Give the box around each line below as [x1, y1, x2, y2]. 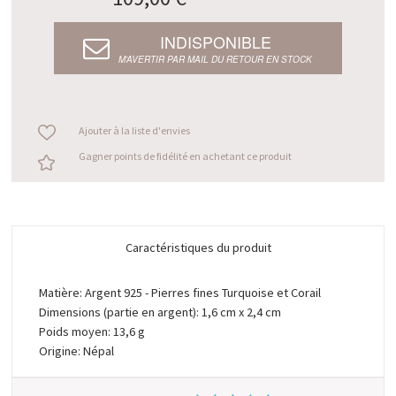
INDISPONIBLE [159, 30, 271, 53]
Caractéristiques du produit [125, 240, 271, 256]
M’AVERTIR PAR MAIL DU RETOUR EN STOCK [118, 52, 313, 65]
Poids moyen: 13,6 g [39, 324, 146, 340]
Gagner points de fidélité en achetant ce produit [78, 149, 292, 164]
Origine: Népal [39, 343, 115, 360]
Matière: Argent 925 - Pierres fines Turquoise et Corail [39, 285, 322, 301]
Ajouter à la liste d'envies [78, 124, 190, 138]
